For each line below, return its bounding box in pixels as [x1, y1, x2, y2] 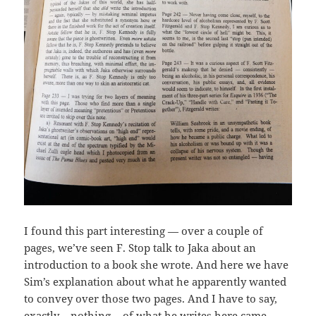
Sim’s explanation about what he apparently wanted [24, 274, 287, 288]
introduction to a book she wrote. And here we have [24, 257, 289, 272]
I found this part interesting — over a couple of [24, 223, 264, 238]
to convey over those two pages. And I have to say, [24, 291, 278, 305]
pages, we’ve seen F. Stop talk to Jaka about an [24, 240, 257, 255]
